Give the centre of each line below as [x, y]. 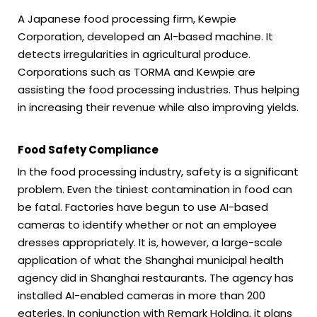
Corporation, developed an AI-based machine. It [145, 37]
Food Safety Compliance [88, 150]
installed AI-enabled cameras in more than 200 [142, 296]
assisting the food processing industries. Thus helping [158, 90]
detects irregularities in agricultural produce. [134, 54]
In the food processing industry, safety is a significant [158, 172]
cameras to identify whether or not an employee [147, 225]
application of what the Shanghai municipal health [151, 260]
